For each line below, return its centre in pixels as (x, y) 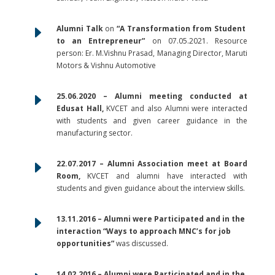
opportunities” (85, 243)
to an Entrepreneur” (101, 41)
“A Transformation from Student (182, 28)
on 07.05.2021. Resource (196, 41)
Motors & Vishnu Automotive (106, 65)
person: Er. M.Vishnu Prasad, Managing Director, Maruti (152, 53)
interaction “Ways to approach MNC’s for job (143, 231)
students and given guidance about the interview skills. (150, 188)
